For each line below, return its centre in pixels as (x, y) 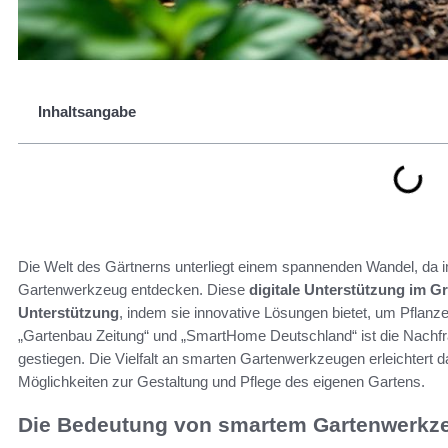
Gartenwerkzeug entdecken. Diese (133, 289)
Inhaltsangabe (87, 111)
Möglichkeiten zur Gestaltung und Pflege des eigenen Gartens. (221, 381)
